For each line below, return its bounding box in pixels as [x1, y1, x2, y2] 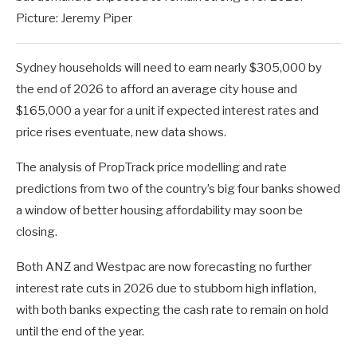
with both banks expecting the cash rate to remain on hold [16, 303, 328, 318]
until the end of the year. [16, 324, 144, 339]
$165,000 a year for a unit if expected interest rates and [16, 104, 319, 119]
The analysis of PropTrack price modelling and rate [16, 160, 287, 175]
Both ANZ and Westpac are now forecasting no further [16, 260, 312, 275]
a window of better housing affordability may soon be [16, 203, 303, 218]
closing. [16, 225, 57, 240]
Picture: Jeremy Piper [16, 11, 132, 26]
